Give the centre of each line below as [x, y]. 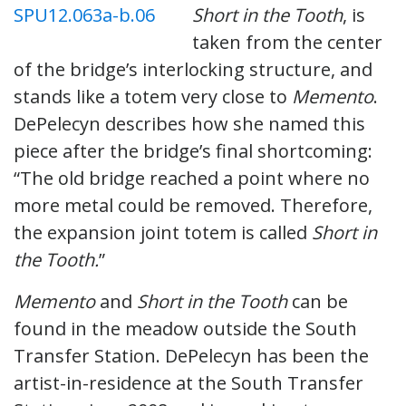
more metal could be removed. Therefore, [193, 205]
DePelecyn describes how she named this [189, 123]
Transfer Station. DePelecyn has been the [191, 355]
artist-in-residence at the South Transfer [188, 382]
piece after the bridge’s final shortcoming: [193, 150]
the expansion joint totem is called [163, 232]
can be [318, 301]
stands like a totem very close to [153, 96]
